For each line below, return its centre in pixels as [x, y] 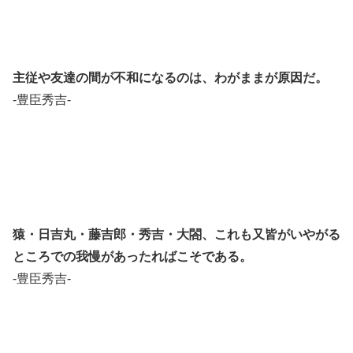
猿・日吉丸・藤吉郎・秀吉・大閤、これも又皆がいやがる [176, 234]
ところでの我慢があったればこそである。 [132, 256]
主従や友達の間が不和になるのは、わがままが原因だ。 [170, 78]
